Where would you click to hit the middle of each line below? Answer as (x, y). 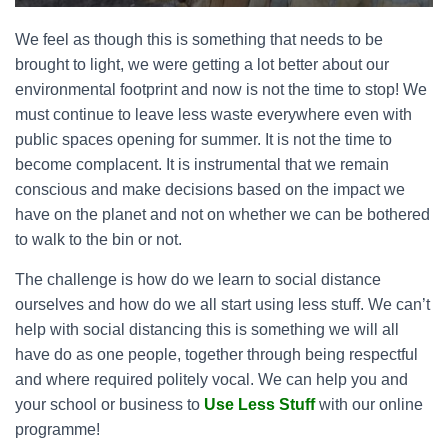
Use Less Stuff (259, 404)
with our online (369, 404)
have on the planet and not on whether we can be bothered (222, 214)
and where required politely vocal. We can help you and (211, 379)
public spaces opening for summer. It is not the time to (203, 139)
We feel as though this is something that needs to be (199, 39)
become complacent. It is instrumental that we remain (202, 164)
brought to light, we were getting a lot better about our (202, 64)
